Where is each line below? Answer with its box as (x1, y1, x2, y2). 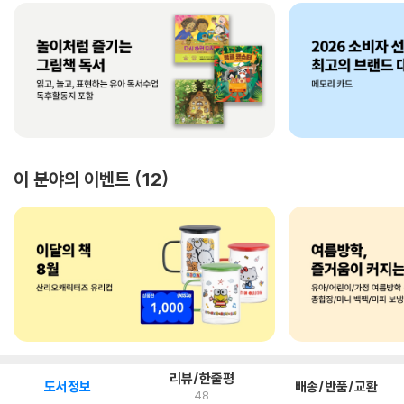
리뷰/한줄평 (169, 370, 234, 387)
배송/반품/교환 (295, 378, 379, 395)
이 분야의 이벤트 (14, 168, 130, 190)
